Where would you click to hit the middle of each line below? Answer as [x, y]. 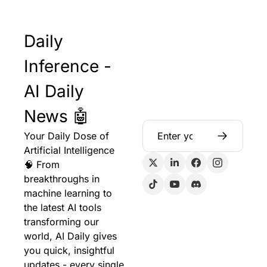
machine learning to [68, 193]
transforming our [61, 222]
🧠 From [42, 164]
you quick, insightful [69, 250]
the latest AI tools [63, 207]
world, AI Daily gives [70, 236]
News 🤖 [57, 116]
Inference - [68, 66]
